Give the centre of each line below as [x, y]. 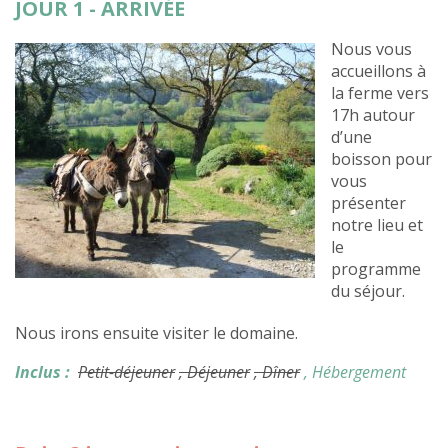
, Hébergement [355, 372]
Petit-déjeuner [126, 372]
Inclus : [42, 372]
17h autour [373, 115]
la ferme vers [380, 93]
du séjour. [368, 291]
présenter [368, 203]
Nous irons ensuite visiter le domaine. [156, 333]
